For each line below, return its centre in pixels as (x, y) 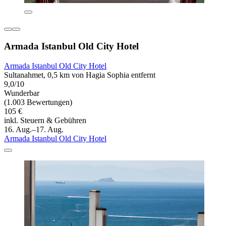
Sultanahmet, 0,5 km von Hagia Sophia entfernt (80, 75)
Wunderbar (22, 93)
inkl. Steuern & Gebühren (45, 120)
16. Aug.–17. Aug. (34, 129)
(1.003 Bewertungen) (38, 102)
